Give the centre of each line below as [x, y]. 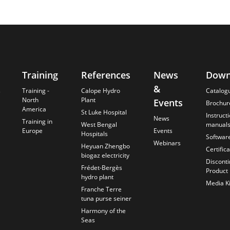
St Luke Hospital [104, 112]
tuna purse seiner [106, 199]
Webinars [167, 143]
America [34, 109]
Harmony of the [103, 211]
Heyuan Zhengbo [105, 146]
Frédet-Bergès [101, 168]
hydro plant [97, 177]
